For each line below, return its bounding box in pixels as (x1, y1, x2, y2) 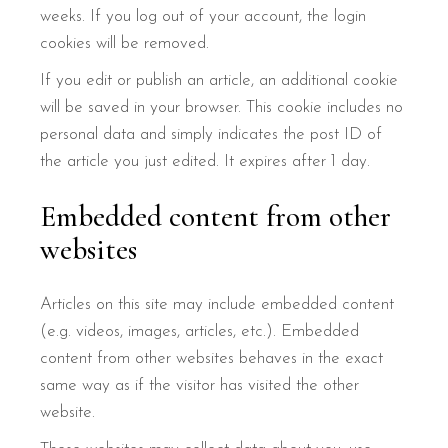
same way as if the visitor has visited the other (40, 377, 360, 394)
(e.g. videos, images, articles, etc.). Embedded (40, 323, 360, 340)
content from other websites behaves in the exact (40, 350, 384, 367)
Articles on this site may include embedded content (40, 296, 395, 313)
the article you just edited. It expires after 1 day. (40, 153, 371, 170)
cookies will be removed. (40, 35, 210, 52)
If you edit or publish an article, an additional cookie (40, 72, 399, 89)
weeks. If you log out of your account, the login (40, 8, 367, 25)
